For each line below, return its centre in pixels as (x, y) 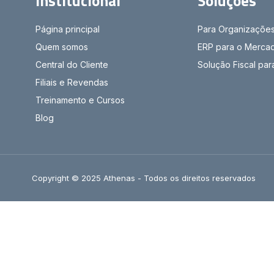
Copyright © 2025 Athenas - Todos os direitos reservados (144, 178)
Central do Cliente (72, 64)
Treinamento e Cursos (80, 100)
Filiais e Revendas (72, 82)
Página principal (68, 29)
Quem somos (62, 46)
